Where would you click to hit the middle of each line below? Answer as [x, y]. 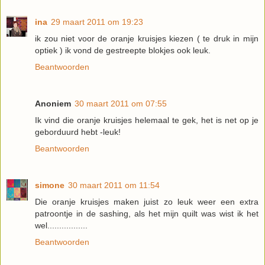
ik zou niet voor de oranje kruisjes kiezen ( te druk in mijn [147, 38]
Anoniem [53, 103]
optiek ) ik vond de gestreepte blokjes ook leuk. [123, 50]
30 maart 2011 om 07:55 [121, 103]
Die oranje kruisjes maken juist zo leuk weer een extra [147, 201]
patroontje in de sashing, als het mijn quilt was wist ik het [147, 213]
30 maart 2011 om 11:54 [114, 185]
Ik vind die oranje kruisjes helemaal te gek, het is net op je [147, 120]
